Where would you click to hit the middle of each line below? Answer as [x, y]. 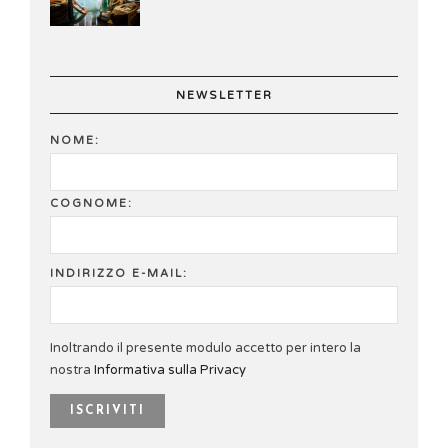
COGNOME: [91, 204]
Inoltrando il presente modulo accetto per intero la [205, 348]
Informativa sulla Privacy [170, 370]
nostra [72, 370]
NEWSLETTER [224, 95]
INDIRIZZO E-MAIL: [119, 274]
